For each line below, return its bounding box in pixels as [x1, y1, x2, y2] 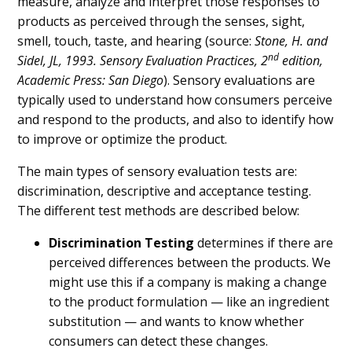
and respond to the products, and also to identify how [17, 110, 334, 128]
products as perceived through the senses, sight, [17, 12, 306, 30]
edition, [279, 51, 324, 69]
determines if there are [194, 233, 334, 251]
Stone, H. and [255, 31, 328, 49]
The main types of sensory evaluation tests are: [17, 162, 298, 180]
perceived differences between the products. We [49, 253, 332, 271]
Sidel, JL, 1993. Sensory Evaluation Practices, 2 [17, 51, 269, 69]
